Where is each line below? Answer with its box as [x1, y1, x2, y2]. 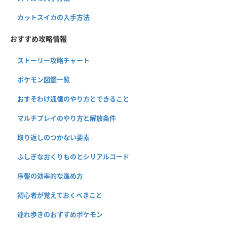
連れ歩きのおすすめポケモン [17, 210, 103, 219]
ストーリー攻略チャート [17, 56, 90, 65]
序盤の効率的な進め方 [17, 171, 83, 181]
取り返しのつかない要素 [17, 133, 90, 142]
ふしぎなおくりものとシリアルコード [17, 152, 129, 162]
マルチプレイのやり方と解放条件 [17, 113, 116, 123]
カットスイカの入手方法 [17, 13, 90, 22]
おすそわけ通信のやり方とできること [17, 94, 129, 104]
